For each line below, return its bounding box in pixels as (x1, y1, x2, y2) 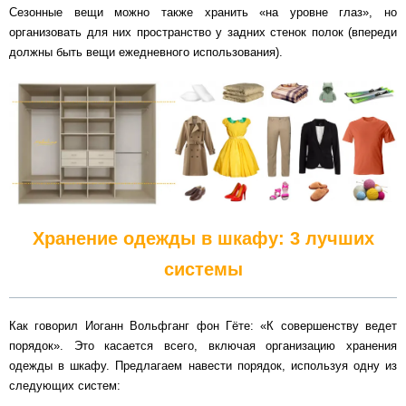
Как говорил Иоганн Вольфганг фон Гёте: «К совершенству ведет (9, 318, 397, 333)
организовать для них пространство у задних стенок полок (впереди (9, 25, 397, 40)
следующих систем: (9, 378, 121, 392)
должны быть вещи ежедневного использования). (9, 45, 283, 60)
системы (163, 259, 243, 280)
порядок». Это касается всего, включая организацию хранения (9, 338, 397, 353)
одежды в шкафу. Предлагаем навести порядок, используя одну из (9, 358, 397, 372)
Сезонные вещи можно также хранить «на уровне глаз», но (9, 5, 397, 20)
